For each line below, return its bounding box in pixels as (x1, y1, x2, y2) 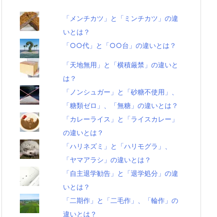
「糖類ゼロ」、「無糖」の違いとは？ (63, 101, 179, 109)
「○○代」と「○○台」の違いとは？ (63, 41, 177, 49)
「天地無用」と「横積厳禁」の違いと (63, 61, 179, 69)
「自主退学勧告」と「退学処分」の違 (63, 169, 179, 177)
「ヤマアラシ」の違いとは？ (63, 155, 152, 164)
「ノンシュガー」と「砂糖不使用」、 (63, 88, 179, 96)
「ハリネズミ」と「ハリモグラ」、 (63, 142, 172, 150)
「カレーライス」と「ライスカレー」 (63, 115, 179, 123)
